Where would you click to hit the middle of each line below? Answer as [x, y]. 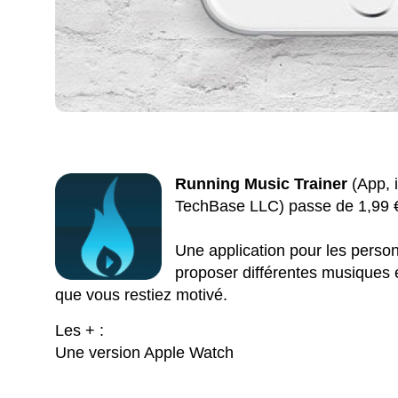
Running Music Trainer [262, 183]
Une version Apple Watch [145, 352]
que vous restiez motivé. [142, 295]
